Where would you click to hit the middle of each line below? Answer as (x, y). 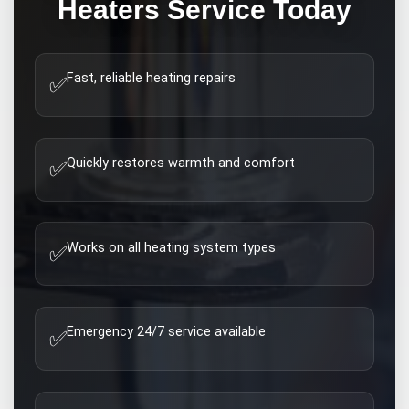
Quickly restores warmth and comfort (181, 163)
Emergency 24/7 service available (167, 332)
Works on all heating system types (172, 247)
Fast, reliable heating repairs (152, 79)
